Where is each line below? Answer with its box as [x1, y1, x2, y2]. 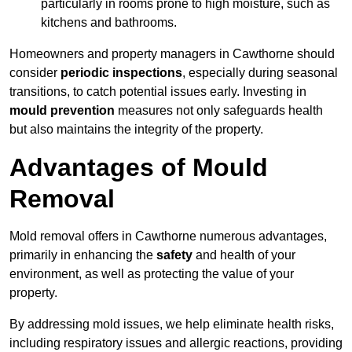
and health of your [192, 248, 295, 262]
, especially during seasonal [182, 66, 338, 80]
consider [9, 66, 60, 80]
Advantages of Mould [9, 153, 268, 182]
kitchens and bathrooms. [41, 16, 177, 30]
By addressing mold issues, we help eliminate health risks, [9, 317, 334, 332]
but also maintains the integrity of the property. [9, 123, 263, 137]
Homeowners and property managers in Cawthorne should [9, 47, 335, 61]
